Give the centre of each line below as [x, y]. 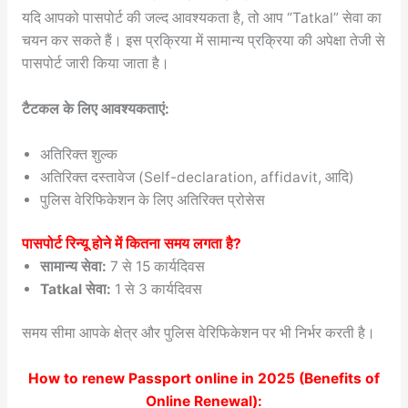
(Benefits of [337, 379]
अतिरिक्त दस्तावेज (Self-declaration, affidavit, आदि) [197, 177]
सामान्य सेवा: [73, 267]
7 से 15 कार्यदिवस [155, 267]
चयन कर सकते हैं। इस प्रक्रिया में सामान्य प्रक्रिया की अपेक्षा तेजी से [203, 41]
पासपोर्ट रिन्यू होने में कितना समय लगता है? [131, 244]
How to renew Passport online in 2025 [162, 379]
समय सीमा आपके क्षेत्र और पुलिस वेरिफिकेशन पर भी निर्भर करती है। [198, 333]
